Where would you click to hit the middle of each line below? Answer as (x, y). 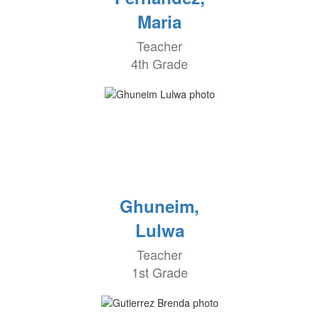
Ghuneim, (159, 206)
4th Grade (159, 63)
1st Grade (159, 272)
